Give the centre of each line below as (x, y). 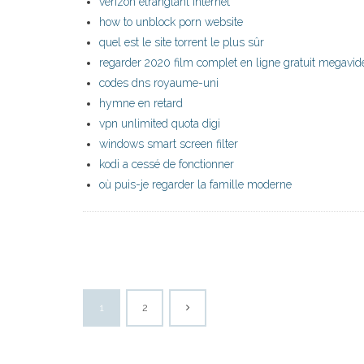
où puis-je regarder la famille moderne (195, 185)
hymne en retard (141, 104)
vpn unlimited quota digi (160, 124)
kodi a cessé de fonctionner (167, 165)
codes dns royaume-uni (159, 83)
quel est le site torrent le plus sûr (182, 43)
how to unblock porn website (171, 22)
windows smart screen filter (169, 144)
